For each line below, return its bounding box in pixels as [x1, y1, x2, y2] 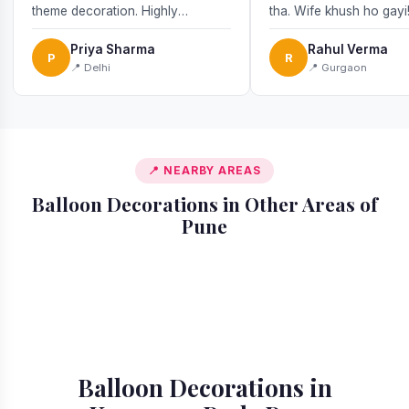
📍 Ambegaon [220, 233, 314, 251]
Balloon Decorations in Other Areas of [31, 191, 378, 217]
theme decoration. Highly [32, 4, 178, 19]
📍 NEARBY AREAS [147, 164, 262, 178]
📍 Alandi [220, 224, 281, 242]
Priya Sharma [70, 41, 155, 57]
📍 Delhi [70, 60, 110, 74]
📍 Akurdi [24, 224, 88, 242]
